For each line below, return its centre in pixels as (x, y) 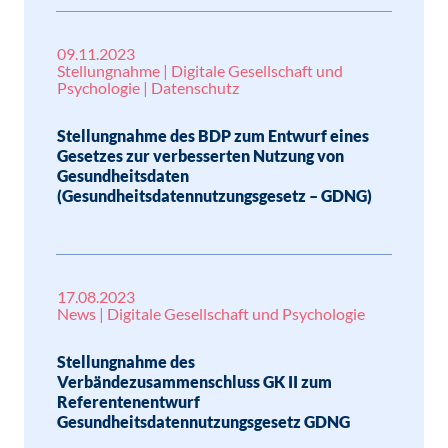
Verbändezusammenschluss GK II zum (194, 381)
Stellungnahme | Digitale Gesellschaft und (200, 70)
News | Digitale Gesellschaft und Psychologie (211, 313)
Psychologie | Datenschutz (148, 87)
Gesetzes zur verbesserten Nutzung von (200, 155)
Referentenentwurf (128, 401)
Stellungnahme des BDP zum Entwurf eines (213, 135)
